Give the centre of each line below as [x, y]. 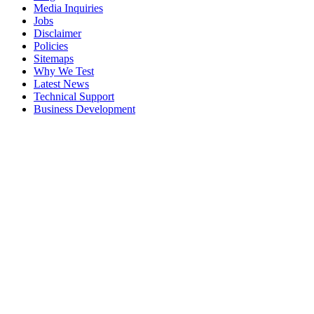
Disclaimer [57, 33]
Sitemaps [54, 58]
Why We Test [64, 71]
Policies [51, 46]
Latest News [61, 83]
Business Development [84, 109]
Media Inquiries [68, 8]
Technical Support [74, 96]
